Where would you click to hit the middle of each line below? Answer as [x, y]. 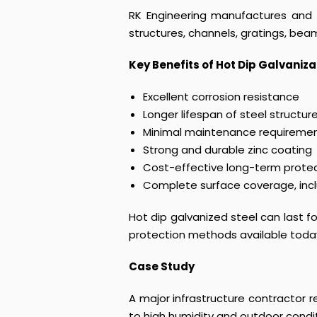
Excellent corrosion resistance [221, 97]
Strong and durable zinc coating [227, 150]
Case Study [162, 266]
